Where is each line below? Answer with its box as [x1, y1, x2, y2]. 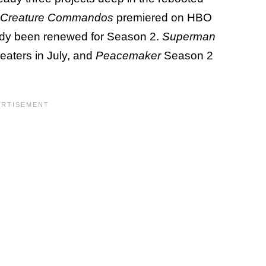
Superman [162, 30, 216, 43]
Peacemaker [96, 49, 164, 62]
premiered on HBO [116, 11, 212, 24]
